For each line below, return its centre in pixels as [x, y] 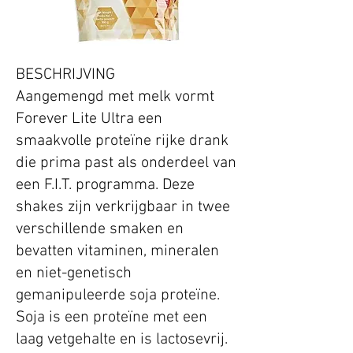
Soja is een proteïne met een [111, 318]
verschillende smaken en [100, 230]
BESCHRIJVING [65, 75]
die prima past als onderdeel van [126, 163]
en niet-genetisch [74, 274]
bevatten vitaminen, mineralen [117, 252]
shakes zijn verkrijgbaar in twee [123, 208]
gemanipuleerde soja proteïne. [118, 296]
